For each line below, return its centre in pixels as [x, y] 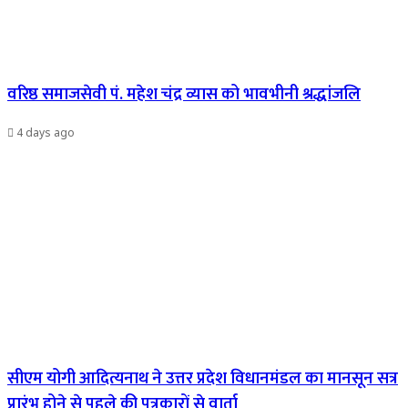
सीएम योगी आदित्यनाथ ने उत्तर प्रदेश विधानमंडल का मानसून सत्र [203, 378]
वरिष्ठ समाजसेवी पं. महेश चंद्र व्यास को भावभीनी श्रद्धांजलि [184, 95]
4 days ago [46, 133]
